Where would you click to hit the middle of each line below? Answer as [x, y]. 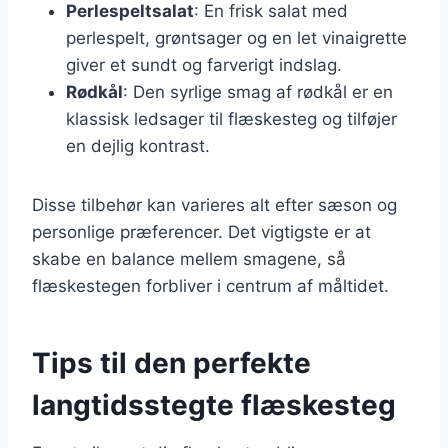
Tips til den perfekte [171, 362]
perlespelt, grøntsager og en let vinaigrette [236, 37]
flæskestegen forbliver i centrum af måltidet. [210, 285]
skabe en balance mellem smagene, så [189, 258]
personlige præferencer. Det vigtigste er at [201, 231]
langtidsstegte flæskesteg [214, 404]
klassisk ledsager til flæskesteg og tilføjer [231, 118]
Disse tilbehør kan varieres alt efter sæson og [214, 204]
